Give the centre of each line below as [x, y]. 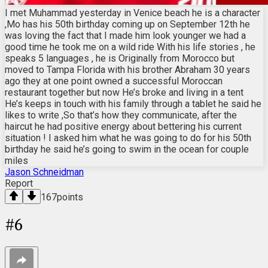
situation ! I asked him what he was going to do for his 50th [128, 138]
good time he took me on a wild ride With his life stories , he [130, 47]
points [70, 197]
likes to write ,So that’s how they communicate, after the [121, 115]
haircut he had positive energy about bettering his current [123, 126]
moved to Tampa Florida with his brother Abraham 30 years [127, 69]
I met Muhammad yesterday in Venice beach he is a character [133, 13]
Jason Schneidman [44, 172]
